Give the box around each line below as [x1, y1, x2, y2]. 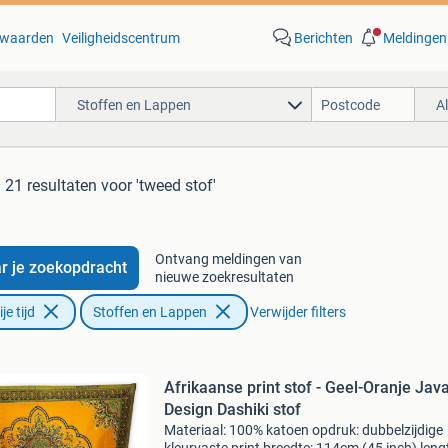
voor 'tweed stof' [101, 176, 216, 195]
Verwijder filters [249, 304, 346, 320]
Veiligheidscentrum [61, 30, 180, 46]
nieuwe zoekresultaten [154, 269, 294, 285]
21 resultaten [5, 176, 97, 195]
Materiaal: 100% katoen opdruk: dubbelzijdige [163, 422, 443, 438]
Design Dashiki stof [163, 400, 301, 419]
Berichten [293, 30, 353, 46]
